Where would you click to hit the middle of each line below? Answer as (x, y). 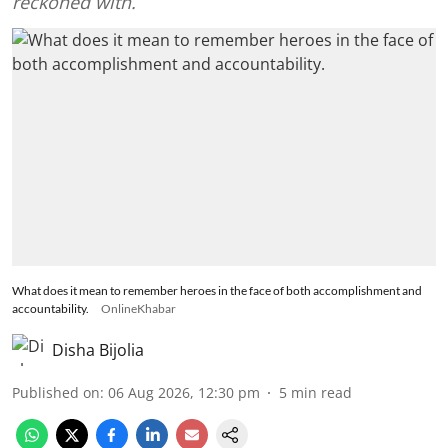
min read (321, 393)
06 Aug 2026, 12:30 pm (184, 393)
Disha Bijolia (98, 350)
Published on (56, 393)
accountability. (50, 309)
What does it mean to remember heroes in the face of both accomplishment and (217, 291)
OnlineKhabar (138, 309)
